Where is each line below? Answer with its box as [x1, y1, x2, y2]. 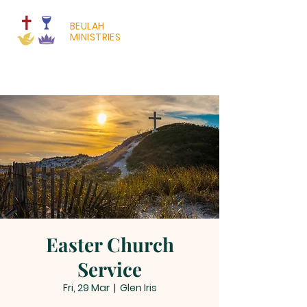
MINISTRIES [70, 30, 121, 44]
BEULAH [70, 19, 105, 33]
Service [77, 256, 142, 282]
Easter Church [45, 232, 174, 257]
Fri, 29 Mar [62, 281, 110, 295]
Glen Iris [119, 281, 157, 295]
